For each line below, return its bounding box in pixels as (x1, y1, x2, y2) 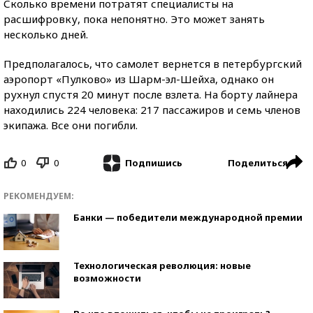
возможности (73, 272, 141, 285)
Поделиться (228, 156, 288, 169)
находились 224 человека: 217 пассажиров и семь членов (3, 102, 300, 117)
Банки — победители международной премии (73, 211, 303, 224)
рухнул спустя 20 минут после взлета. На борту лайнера (3, 87, 298, 101)
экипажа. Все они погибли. (3, 117, 138, 132)
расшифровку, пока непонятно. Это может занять (3, 11, 265, 26)
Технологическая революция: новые (73, 259, 251, 272)
